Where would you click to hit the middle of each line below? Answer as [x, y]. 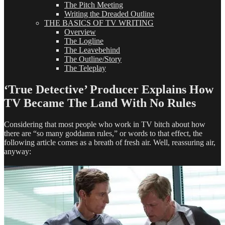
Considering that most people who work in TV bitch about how [105, 124]
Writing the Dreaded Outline [109, 14]
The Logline [84, 41]
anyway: [18, 151]
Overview [80, 32]
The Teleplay [85, 68]
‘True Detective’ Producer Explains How [109, 89]
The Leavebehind [92, 50]
